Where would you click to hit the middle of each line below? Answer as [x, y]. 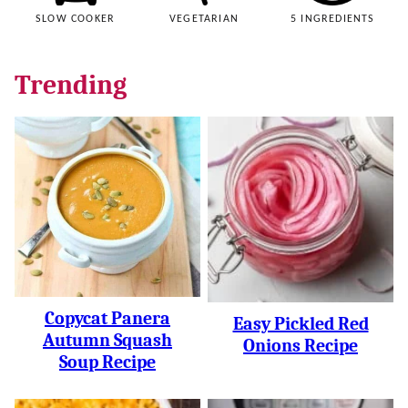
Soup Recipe [107, 362]
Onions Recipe [301, 345]
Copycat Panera [107, 319]
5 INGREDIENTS [333, 19]
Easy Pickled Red [301, 323]
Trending [71, 85]
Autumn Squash [107, 341]
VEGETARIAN [204, 19]
